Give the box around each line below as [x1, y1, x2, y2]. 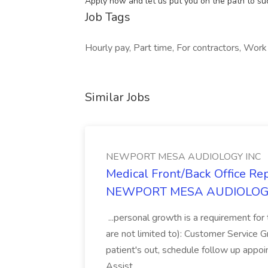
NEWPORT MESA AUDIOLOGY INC [106, 150, 261, 163]
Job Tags [85, 9, 130, 25]
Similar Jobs [85, 89, 150, 105]
